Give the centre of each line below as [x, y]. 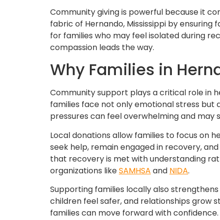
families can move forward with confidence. [134, 213]
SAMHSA [135, 170]
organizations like [84, 170]
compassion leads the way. [102, 47]
